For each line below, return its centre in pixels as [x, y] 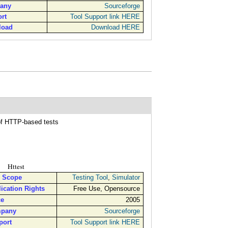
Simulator [126, 177]
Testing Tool [90, 177]
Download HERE [115, 27]
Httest [16, 166]
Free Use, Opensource [106, 188]
